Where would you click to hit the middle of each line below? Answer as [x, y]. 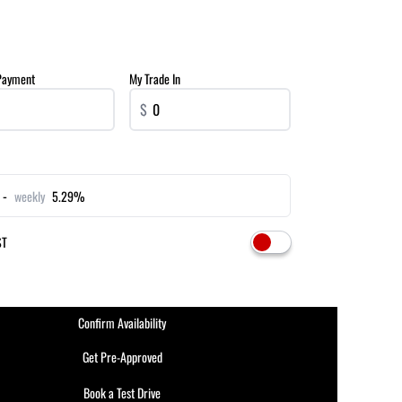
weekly [30, 196]
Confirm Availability [122, 323]
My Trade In [155, 79]
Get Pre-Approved [122, 357]
